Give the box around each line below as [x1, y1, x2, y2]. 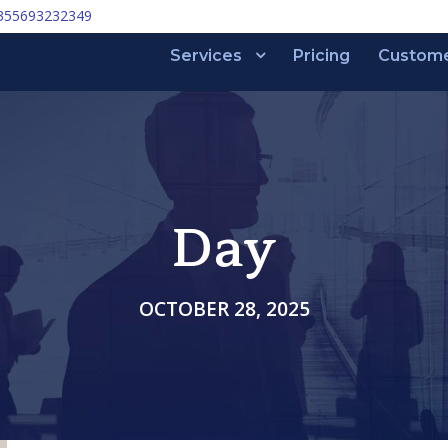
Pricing [293, 46, 350, 65]
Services [170, 46, 242, 65]
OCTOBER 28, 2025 [138, 295, 310, 322]
